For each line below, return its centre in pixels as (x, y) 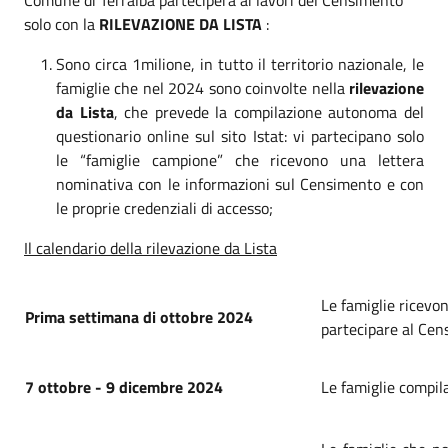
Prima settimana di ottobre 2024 (139, 316)
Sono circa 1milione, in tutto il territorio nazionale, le (240, 63)
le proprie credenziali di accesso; (164, 207)
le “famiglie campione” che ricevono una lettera (240, 159)
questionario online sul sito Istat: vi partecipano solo (240, 135)
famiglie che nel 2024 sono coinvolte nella (202, 87)
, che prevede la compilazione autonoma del (269, 111)
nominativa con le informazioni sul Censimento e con (240, 183)
